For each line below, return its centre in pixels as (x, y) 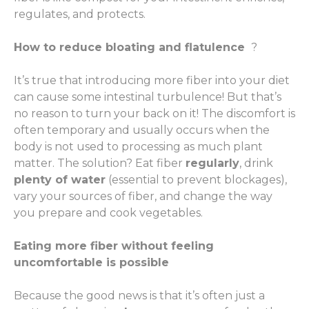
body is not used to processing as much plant (138, 147)
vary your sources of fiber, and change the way (143, 197)
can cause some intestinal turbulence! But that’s (148, 97)
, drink (256, 163)
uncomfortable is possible (91, 263)
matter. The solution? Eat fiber (100, 163)
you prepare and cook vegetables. (110, 213)
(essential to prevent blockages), (196, 180)
